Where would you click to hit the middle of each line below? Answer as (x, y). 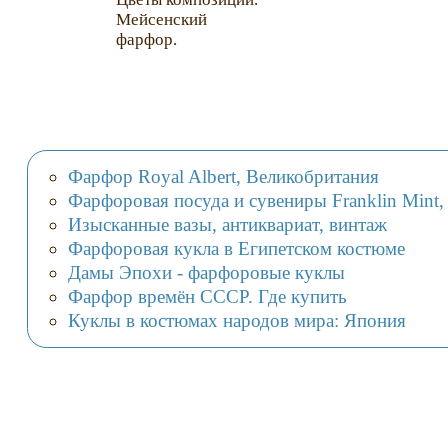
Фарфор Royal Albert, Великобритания (223, 177)
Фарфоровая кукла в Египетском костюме (236, 248)
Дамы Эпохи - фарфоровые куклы (206, 272)
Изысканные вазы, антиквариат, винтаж (227, 224)
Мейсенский (162, 20)
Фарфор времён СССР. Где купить (207, 296)
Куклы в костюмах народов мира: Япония (236, 320)
